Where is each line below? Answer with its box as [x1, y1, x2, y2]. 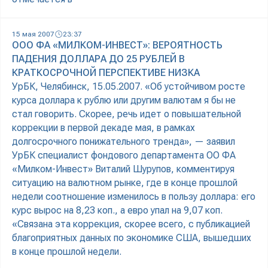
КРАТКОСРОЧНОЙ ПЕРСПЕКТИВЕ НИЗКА [12, 67, 200, 79]
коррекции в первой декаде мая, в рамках [12, 122, 195, 134]
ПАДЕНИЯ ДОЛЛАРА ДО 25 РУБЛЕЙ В [12, 53, 185, 65]
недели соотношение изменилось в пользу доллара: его [12, 191, 255, 203]
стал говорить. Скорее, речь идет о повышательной [12, 108, 241, 120]
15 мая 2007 [12, 30, 54, 39]
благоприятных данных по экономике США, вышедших [12, 232, 251, 244]
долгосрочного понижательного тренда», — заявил [12, 136, 235, 148]
